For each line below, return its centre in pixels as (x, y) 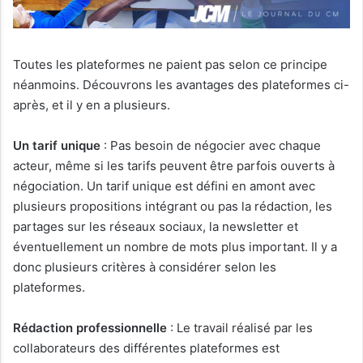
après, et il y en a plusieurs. (92, 105)
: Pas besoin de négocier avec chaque (211, 145)
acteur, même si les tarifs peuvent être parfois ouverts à (174, 165)
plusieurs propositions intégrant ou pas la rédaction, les (173, 206)
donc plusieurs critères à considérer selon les (145, 267)
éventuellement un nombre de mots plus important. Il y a (175, 246)
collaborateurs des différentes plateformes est (146, 348)
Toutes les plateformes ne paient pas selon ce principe (170, 64)
